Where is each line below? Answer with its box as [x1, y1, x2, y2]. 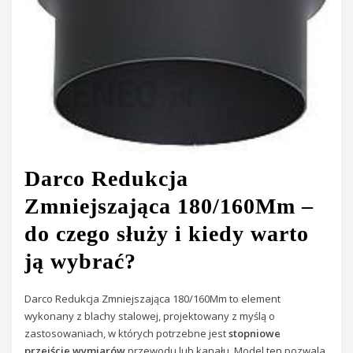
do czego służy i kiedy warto [24, 221, 310, 247]
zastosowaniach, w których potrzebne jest [24, 325, 229, 340]
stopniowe [229, 325, 281, 340]
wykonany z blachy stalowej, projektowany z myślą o [24, 308, 276, 323]
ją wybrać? [24, 249, 137, 274]
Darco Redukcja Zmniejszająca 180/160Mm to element [24, 291, 281, 306]
